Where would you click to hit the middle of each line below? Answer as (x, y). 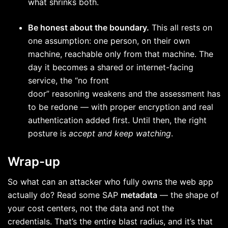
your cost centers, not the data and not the (91, 208)
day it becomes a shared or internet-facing (111, 67)
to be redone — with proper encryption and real (121, 107)
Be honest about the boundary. (89, 28)
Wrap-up (34, 162)
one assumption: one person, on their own (109, 41)
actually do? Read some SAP (64, 195)
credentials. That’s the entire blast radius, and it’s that (110, 222)
